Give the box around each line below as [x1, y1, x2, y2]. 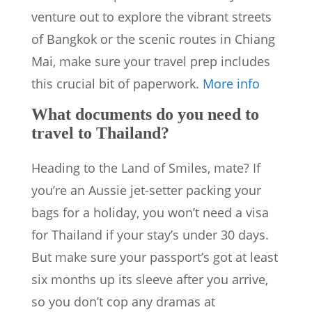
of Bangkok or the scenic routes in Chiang [31, 31, 275, 48]
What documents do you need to [31, 105, 259, 124]
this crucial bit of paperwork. [31, 75, 203, 93]
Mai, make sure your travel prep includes [31, 53, 270, 70]
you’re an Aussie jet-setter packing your [31, 182, 261, 199]
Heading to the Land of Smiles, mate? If [31, 159, 260, 177]
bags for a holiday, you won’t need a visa [31, 204, 269, 221]
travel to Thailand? [31, 124, 169, 143]
